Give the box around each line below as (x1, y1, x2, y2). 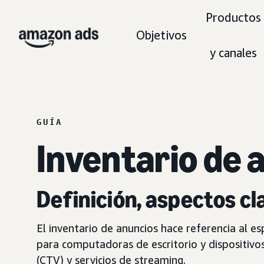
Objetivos (136, 28, 187, 42)
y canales (210, 46, 257, 60)
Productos (206, 11, 261, 24)
